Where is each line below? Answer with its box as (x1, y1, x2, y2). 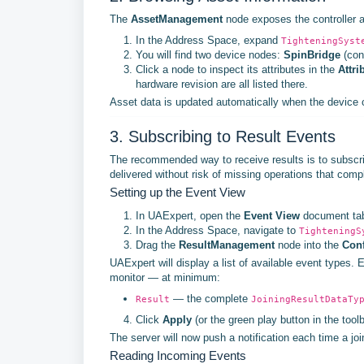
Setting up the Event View (110, 185, 245, 199)
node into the (275, 239, 342, 251)
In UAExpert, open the (136, 210, 244, 222)
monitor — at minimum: (110, 271, 220, 284)
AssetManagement (131, 13, 223, 25)
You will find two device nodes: (136, 49, 284, 61)
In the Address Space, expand (136, 34, 281, 46)
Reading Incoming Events (110, 349, 246, 362)
